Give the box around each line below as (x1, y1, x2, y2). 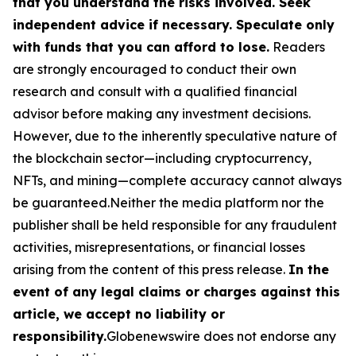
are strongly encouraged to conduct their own (13, 60, 296, 77)
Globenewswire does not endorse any (106, 327, 336, 344)
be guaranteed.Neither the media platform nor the (13, 194, 324, 211)
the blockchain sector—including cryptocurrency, (13, 149, 311, 166)
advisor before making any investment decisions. (13, 105, 311, 122)
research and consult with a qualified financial (13, 83, 297, 99)
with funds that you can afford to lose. (13, 38, 269, 55)
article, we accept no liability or (13, 305, 225, 322)
